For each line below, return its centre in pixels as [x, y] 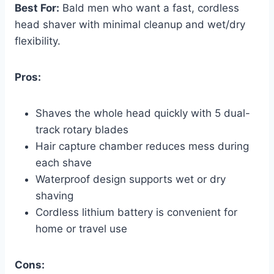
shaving [54, 196]
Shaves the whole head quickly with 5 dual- [143, 113]
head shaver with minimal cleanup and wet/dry [130, 25]
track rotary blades [82, 130]
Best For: [37, 8]
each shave [64, 163]
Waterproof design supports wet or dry [131, 180]
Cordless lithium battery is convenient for [136, 213]
